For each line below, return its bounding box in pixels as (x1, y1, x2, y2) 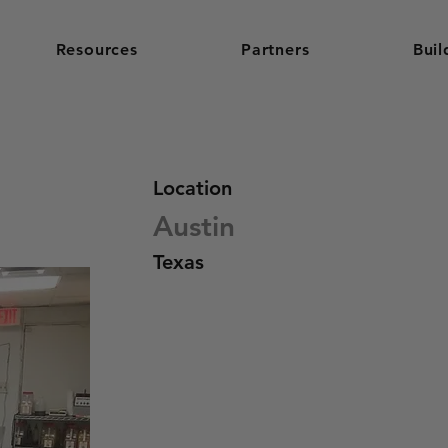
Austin (153, 209, 236, 243)
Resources (55, 40, 138, 59)
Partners (241, 40, 310, 59)
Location (153, 176, 233, 200)
